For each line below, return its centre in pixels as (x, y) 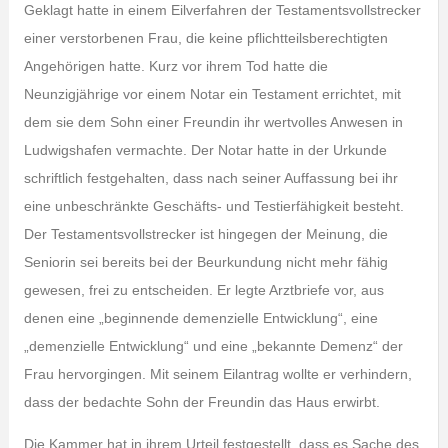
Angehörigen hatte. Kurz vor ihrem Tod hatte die (175, 66)
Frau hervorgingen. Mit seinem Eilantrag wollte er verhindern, (217, 374)
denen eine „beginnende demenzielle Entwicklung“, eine (200, 318)
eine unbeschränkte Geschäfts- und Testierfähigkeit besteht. (213, 206)
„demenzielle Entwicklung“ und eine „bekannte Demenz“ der (213, 346)
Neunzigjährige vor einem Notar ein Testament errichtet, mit (212, 94)
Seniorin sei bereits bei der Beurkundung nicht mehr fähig (205, 262)
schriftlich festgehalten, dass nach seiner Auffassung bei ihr (210, 178)
